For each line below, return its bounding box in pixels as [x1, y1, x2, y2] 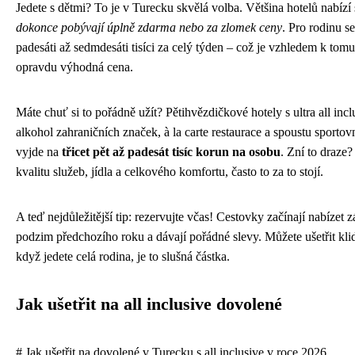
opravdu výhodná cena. [16, 60, 133, 74]
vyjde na [16, 145, 62, 159]
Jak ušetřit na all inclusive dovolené [16, 295, 282, 315]
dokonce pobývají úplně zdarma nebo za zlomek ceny [16, 21, 282, 35]
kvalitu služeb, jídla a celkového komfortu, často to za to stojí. [16, 165, 323, 179]
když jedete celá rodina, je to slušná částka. [16, 250, 230, 264]
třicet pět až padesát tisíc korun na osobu [62, 145, 281, 159]
